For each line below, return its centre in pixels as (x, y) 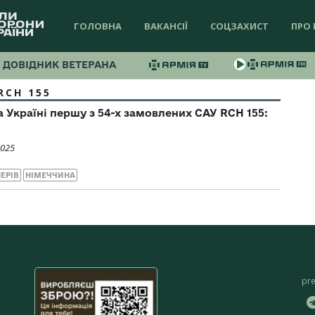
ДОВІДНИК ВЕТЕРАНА (59, 65)
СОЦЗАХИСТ (239, 26)
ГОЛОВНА (98, 26)
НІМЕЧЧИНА (50, 175)
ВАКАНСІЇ (166, 26)
